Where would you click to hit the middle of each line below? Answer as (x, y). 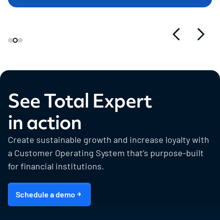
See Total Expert (80, 100)
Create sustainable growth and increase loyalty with (109, 139)
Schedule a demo (45, 194)
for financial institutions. (56, 166)
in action (45, 122)
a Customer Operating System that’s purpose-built (106, 152)
